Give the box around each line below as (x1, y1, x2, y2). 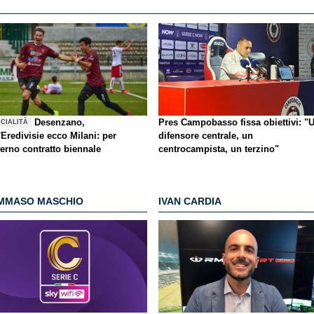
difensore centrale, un (158, 130, 253, 141)
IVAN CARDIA (158, 196, 221, 207)
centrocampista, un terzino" (158, 143, 279, 154)
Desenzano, (34, 116, 86, 128)
